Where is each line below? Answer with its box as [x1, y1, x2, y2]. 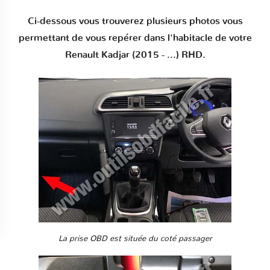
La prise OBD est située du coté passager [58, 234, 212, 243]
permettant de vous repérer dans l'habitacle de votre [18, 33, 252, 43]
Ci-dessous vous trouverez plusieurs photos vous [27, 16, 243, 26]
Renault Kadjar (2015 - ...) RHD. [64, 49, 206, 60]
